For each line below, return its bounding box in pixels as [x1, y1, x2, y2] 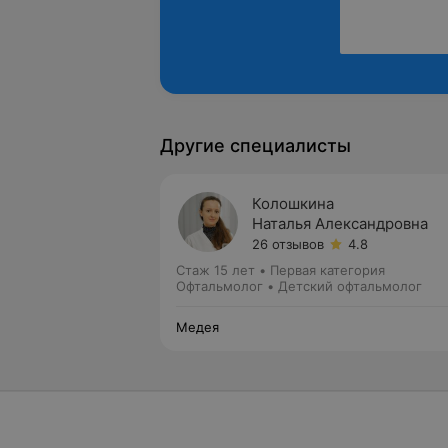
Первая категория [270, 262, 385, 278]
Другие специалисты [160, 135, 351, 156]
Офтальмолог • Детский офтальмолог [176, 278, 422, 294]
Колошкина [252, 194, 334, 213]
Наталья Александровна [252, 214, 428, 233]
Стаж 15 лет [176, 262, 255, 278]
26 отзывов [252, 236, 324, 252]
